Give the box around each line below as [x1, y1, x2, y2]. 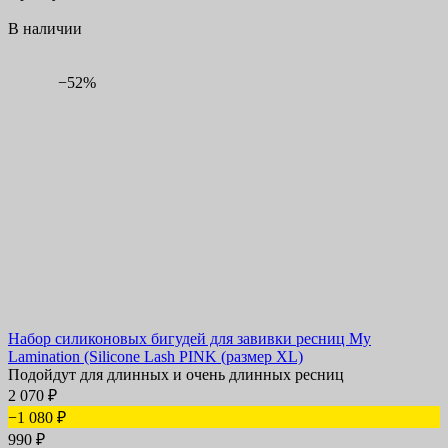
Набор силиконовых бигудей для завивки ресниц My [8, 330, 371, 348]
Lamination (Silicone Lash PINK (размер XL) [8, 348, 303, 366]
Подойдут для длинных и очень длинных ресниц [8, 366, 344, 384]
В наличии [8, 20, 82, 38]
